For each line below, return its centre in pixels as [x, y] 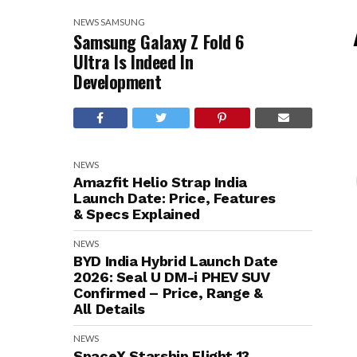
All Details [110, 309]
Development [118, 81]
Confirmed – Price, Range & [168, 293]
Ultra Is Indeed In [133, 61]
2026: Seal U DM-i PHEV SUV [171, 277]
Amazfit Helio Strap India [160, 182]
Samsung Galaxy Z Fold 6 [159, 41]
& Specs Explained [137, 214]
